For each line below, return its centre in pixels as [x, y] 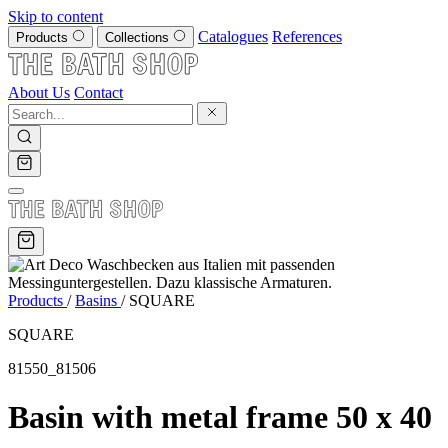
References [307, 36]
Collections [139, 37]
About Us [39, 92]
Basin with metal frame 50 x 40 [220, 417]
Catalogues [233, 36]
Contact [98, 92]
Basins [98, 300]
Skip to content [55, 16]
